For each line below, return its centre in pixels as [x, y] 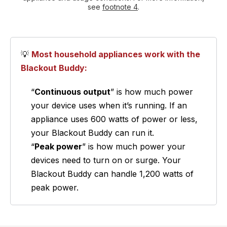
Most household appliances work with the [116, 54]
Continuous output [72, 92]
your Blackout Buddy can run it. [94, 133]
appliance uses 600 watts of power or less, [114, 119]
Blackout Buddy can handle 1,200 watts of [112, 174]
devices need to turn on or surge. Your [106, 160]
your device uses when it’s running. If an [109, 106]
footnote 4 [120, 7]
